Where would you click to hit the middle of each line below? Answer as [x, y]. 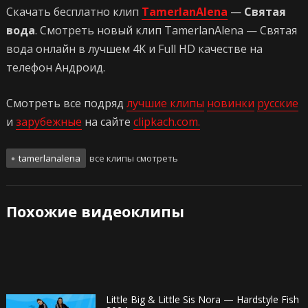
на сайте [107, 122]
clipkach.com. [166, 122]
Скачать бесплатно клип [74, 12]
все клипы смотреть [132, 158]
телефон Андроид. [55, 68]
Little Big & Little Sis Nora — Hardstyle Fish [202, 300]
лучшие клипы [165, 103]
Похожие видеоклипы [95, 211]
